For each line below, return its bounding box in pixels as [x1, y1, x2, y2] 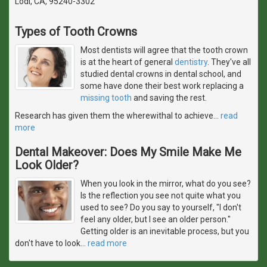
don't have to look [15, 238, 80, 248]
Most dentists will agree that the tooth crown [80, 45, 248, 55]
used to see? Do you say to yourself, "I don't [80, 202, 241, 212]
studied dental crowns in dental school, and [80, 69, 241, 79]
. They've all [207, 57, 251, 67]
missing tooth [80, 92, 132, 103]
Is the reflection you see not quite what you [80, 190, 241, 200]
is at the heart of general [80, 57, 175, 67]
